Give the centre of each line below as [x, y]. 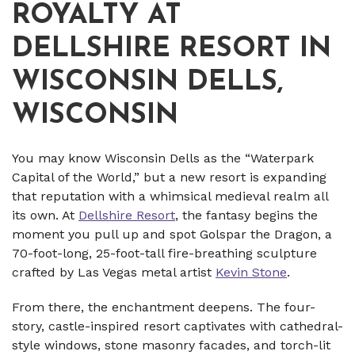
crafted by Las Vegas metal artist [114, 273]
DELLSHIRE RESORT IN [172, 50]
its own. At [45, 216]
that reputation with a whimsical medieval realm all [170, 197]
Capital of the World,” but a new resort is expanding [169, 177]
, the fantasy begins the [246, 216]
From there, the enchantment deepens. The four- [164, 307]
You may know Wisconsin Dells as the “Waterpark [163, 158]
